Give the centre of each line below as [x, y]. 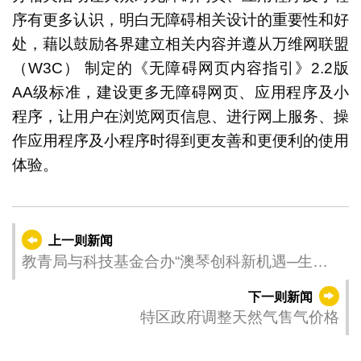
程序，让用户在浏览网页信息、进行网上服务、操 [180, 116]
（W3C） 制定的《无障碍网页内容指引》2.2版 [180, 68]
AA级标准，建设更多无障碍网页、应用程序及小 [180, 92]
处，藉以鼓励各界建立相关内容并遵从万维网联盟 [180, 44]
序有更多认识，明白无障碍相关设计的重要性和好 [180, 19]
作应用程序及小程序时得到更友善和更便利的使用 [180, 140]
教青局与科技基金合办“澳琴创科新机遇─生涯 [174, 261]
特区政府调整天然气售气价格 [240, 317]
